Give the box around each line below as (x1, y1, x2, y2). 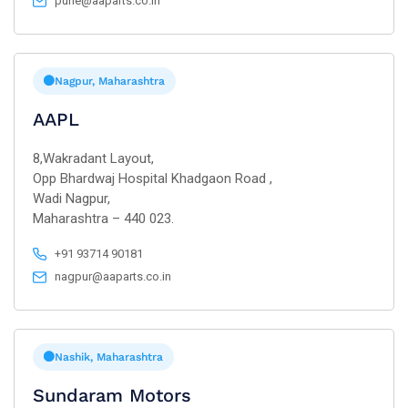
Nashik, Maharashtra (55, 351, 163, 363)
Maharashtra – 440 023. (33, 210, 174, 227)
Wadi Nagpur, (33, 190, 110, 207)
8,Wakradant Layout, (33, 150, 154, 167)
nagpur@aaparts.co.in (55, 270, 172, 283)
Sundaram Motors (33, 384, 191, 406)
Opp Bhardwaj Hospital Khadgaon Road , (33, 170, 272, 187)
